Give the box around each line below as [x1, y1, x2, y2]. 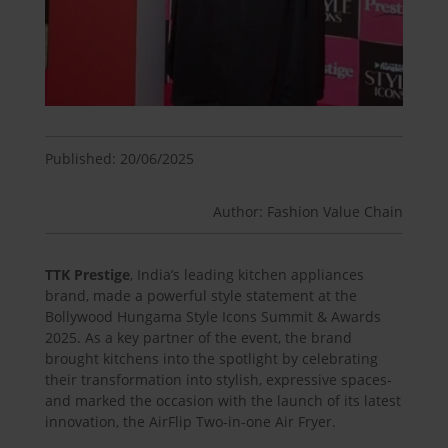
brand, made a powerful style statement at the [44, 285, 357, 305]
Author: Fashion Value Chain [213, 201, 404, 221]
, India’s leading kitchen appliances [129, 264, 364, 284]
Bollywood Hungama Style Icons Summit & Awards [44, 306, 381, 326]
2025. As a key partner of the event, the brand [44, 327, 352, 347]
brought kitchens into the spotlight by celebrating [44, 348, 378, 368]
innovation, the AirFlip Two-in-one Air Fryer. [44, 411, 336, 431]
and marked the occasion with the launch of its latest [44, 390, 401, 410]
